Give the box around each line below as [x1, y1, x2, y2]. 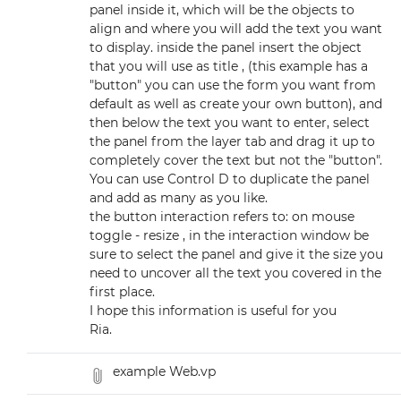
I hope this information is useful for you [90, 303, 337, 320]
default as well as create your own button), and [90, 96, 382, 113]
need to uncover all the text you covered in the [90, 265, 381, 282]
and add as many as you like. [90, 190, 268, 207]
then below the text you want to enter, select [90, 115, 370, 132]
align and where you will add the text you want [90, 21, 382, 38]
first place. [90, 284, 155, 301]
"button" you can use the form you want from [90, 77, 376, 94]
